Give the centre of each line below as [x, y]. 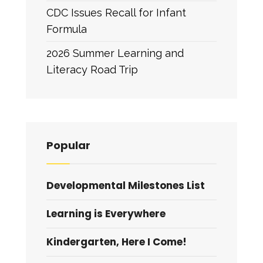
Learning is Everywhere [106, 214]
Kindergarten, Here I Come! [117, 242]
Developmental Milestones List [126, 186]
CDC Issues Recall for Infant [116, 13]
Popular [68, 145]
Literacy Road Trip [92, 70]
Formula [67, 29]
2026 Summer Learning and [115, 53]
